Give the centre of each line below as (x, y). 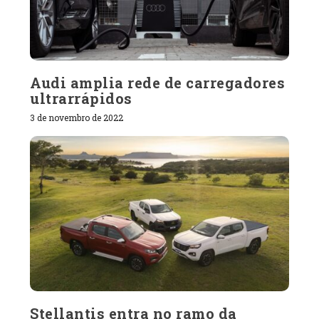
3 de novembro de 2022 (77, 117)
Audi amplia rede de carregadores (158, 82)
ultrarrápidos (81, 98)
